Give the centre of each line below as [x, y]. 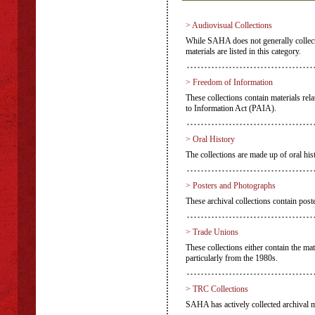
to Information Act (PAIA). [231, 108]
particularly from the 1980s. [232, 258]
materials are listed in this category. [243, 51]
